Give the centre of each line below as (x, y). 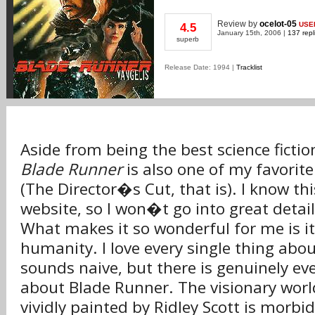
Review (233, 24)
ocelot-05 (278, 24)
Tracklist (249, 67)
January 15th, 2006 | (252, 33)
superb (188, 39)
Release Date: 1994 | (200, 67)
